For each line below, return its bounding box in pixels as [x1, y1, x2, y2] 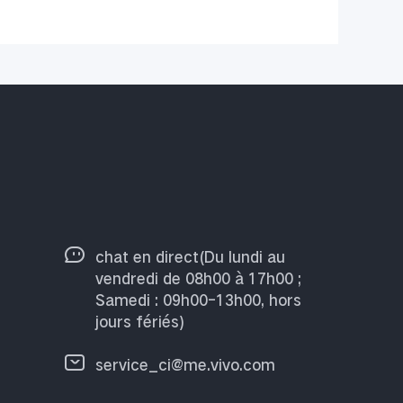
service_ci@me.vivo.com [95, 356, 275, 373]
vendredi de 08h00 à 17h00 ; [95, 270, 301, 287]
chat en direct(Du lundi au [95, 248, 285, 265]
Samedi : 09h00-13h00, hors [95, 291, 301, 309]
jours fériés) [95, 313, 184, 330]
